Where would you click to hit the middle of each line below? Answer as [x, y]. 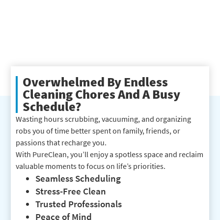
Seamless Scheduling [78, 179]
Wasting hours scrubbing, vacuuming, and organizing [104, 119]
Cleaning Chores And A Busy [102, 95]
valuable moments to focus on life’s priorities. [91, 166]
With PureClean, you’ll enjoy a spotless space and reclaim [110, 154]
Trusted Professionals [79, 204]
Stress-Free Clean [71, 191]
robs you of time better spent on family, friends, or [98, 131]
